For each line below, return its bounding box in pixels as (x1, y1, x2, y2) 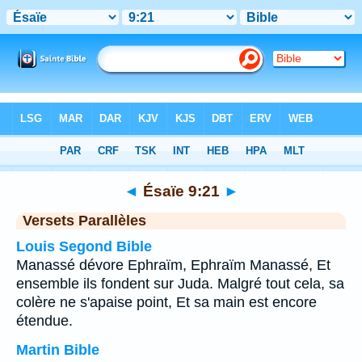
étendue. (16, 313, 73, 329)
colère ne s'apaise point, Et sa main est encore (16, 294, 317, 310)
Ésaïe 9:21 (138, 182, 224, 200)
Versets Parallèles (23, 213, 146, 229)
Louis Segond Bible (16, 238, 152, 255)
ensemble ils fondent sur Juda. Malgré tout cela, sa (16, 276, 344, 292)
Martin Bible (16, 342, 99, 358)
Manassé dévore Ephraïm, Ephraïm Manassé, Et (16, 257, 330, 273)
